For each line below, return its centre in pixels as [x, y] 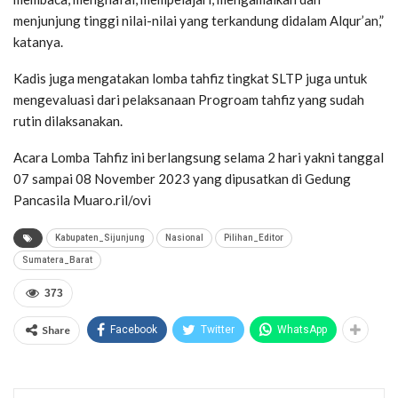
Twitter [218, 329]
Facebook [134, 329]
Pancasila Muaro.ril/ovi [82, 199]
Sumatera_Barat [57, 259]
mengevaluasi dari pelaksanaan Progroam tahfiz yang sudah [189, 99]
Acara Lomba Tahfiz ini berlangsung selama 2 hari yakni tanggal [199, 157]
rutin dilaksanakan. [68, 120]
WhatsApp [302, 329]
